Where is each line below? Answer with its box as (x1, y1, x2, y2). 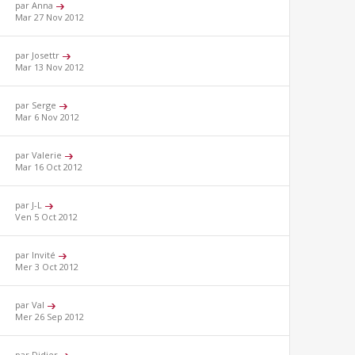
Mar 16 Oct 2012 (15, 161, 83, 174)
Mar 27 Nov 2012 (15, 11, 85, 24)
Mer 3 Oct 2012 (15, 261, 79, 273)
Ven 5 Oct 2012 (15, 211, 78, 223)
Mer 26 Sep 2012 (15, 311, 85, 323)
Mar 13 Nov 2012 (15, 61, 85, 74)
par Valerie (15, 149, 65, 162)
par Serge (15, 99, 59, 112)
